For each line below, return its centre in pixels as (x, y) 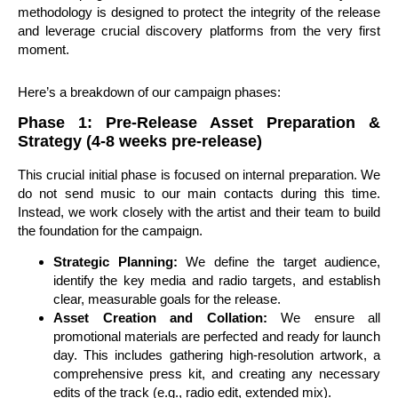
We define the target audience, (279, 262)
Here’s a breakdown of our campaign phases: (149, 92)
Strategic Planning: (115, 262)
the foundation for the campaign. (110, 230)
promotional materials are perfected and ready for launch (217, 337)
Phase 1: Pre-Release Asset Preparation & (199, 122)
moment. (44, 50)
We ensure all (323, 318)
